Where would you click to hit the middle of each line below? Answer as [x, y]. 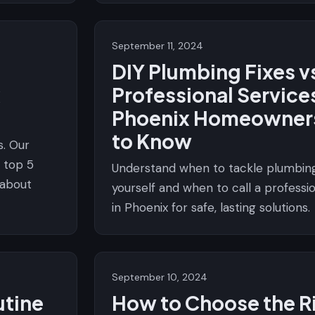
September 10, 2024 [160, 277]
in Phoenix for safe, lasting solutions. [211, 207]
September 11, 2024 [157, 46]
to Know [152, 141]
